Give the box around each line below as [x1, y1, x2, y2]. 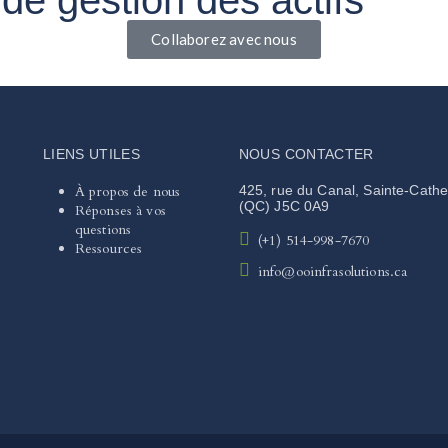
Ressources [74, 238, 143, 258]
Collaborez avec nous [151, 29, 297, 48]
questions [74, 219, 132, 239]
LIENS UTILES [42, 145, 141, 162]
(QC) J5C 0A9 [238, 197, 330, 214]
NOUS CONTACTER [238, 145, 374, 162]
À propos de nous [74, 181, 181, 201]
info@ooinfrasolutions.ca [257, 261, 408, 281]
